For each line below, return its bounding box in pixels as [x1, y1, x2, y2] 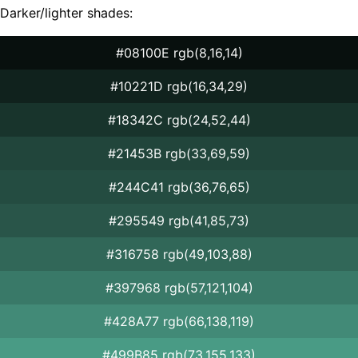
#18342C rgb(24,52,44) [107, 111, 251, 128]
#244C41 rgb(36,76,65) [108, 178, 250, 195]
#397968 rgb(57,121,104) [105, 279, 253, 296]
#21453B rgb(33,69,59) [108, 145, 250, 161]
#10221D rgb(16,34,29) [110, 78, 248, 94]
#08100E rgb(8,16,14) [115, 44, 243, 61]
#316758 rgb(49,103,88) [105, 245, 253, 262]
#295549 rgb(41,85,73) [109, 212, 249, 229]
